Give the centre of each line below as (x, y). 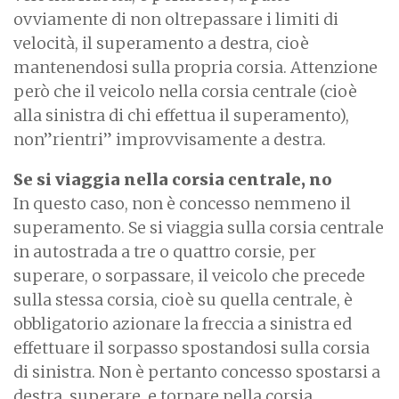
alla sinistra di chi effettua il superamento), (181, 116)
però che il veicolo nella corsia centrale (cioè (185, 92)
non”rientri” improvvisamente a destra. (170, 140)
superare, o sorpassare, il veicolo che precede (189, 276)
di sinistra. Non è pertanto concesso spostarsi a (197, 372)
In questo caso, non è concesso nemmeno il (182, 204)
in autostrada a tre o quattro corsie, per (165, 252)
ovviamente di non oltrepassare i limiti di (176, 20)
